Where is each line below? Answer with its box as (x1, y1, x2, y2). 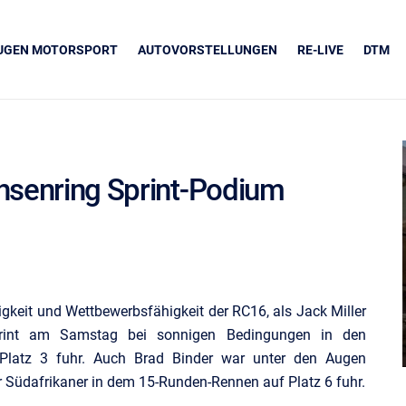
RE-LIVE (297, 42, 343, 57)
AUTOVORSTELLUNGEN (138, 42, 277, 57)
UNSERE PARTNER (183, 236, 274, 248)
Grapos (203, 256, 254, 276)
